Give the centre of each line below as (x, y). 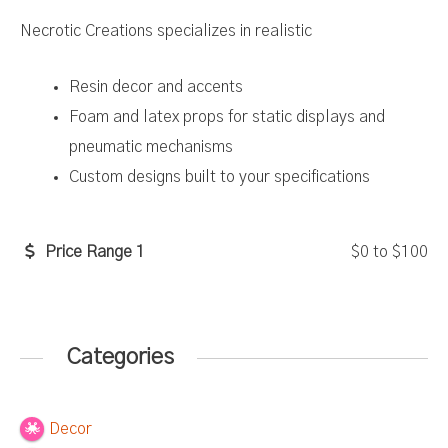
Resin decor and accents (156, 87)
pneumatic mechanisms (151, 147)
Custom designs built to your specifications (220, 177)
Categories (119, 358)
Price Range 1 (92, 252)
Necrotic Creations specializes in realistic (166, 30)
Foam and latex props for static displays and (227, 117)
